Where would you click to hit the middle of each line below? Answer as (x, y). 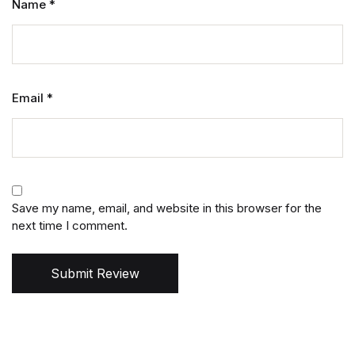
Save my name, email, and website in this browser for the (167, 208)
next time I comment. (70, 225)
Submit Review (95, 273)
